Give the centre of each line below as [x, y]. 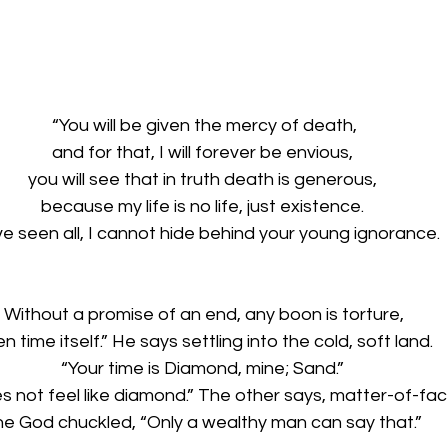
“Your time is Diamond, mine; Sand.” [204, 368]
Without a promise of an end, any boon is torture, [204, 314]
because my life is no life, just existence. [204, 206]
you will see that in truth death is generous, [204, 179]
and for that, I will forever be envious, [204, 152]
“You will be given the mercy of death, [204, 125]
